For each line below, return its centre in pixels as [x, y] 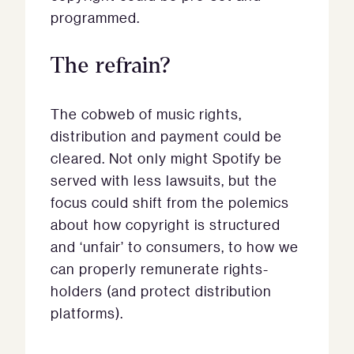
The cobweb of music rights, [146, 114]
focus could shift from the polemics [170, 202]
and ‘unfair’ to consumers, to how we [175, 247]
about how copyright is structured [166, 224]
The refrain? [111, 66]
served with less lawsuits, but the [164, 180]
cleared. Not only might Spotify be [166, 158]
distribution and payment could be [166, 136]
